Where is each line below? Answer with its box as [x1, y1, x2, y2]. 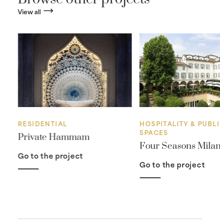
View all [18, 6, 41, 16]
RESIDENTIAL [18, 118, 67, 129]
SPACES [139, 127, 169, 137]
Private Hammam [18, 132, 90, 143]
